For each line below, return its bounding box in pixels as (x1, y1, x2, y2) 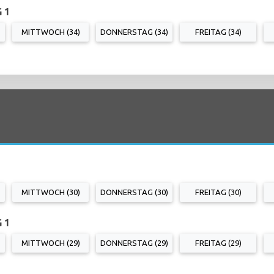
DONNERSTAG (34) (100, 27, 168, 36)
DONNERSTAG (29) (100, 238, 168, 247)
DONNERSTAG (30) (100, 187, 168, 196)
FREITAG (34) (194, 27, 242, 36)
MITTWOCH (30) (21, 187, 80, 196)
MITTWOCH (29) (21, 238, 80, 247)
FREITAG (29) (194, 238, 242, 247)
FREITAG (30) (194, 187, 242, 196)
